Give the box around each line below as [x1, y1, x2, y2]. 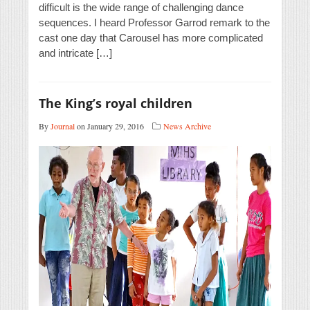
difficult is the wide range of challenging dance [39, 1, 244, 14]
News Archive [163, 120, 211, 132]
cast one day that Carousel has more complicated [39, 32, 263, 44]
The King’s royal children [39, 95, 192, 112]
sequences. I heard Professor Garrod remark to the [39, 17, 270, 29]
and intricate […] [39, 47, 112, 60]
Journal [51, 120, 75, 132]
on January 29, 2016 [75, 120, 144, 132]
